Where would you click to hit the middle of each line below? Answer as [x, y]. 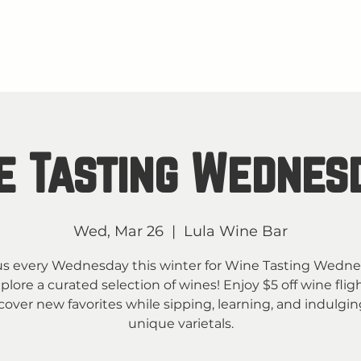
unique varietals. [180, 324]
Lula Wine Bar [236, 231]
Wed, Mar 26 [118, 231]
